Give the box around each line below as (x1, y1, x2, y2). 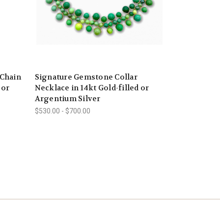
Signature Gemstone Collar (34, 72, 137, 82)
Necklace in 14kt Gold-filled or (34, 83, 149, 93)
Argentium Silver (34, 94, 101, 104)
